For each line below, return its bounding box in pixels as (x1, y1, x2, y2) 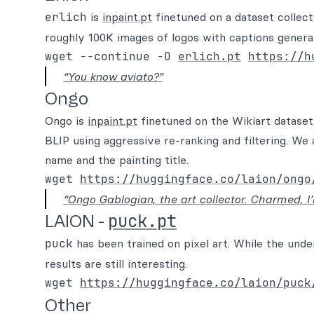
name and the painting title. (45, 153, 189, 167)
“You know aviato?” (63, 69, 163, 83)
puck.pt (108, 210, 177, 232)
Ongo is (45, 114, 88, 128)
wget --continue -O (45, 49, 178, 64)
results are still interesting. (45, 257, 187, 271)
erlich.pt (178, 49, 241, 64)
